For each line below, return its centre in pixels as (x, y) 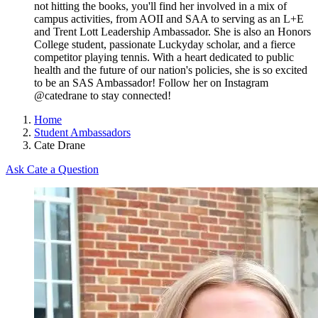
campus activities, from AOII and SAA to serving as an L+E (169, 19)
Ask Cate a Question (52, 170)
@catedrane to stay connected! (103, 96)
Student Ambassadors (82, 133)
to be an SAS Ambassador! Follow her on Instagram (151, 83)
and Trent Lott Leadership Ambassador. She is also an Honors (172, 32)
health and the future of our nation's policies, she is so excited (171, 70)
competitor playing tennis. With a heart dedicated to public (164, 57)
